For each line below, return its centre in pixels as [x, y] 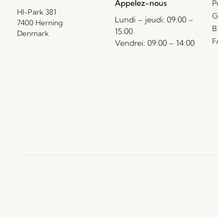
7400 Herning [40, 22]
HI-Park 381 [36, 12]
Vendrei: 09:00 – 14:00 [154, 43]
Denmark [33, 33]
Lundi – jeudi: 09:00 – [154, 19]
